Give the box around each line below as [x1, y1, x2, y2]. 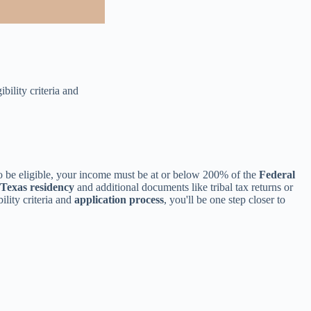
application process [74, 194, 164, 205]
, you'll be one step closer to [164, 194, 285, 205]
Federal [259, 169, 295, 180]
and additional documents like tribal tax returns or [74, 181, 293, 193]
